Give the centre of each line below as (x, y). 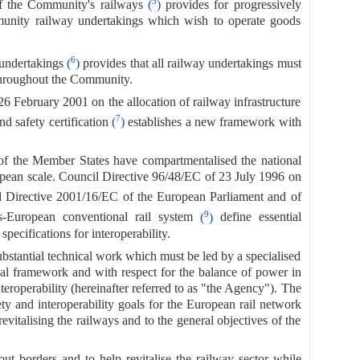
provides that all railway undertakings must (190, 63)
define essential (257, 217)
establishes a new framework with (213, 122)
